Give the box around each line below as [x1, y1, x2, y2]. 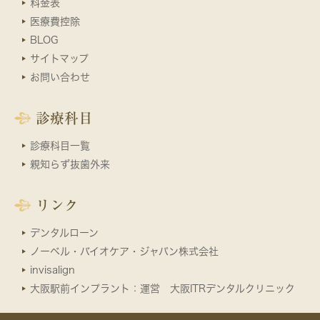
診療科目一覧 [30, 140, 90, 151]
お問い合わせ [30, 71, 90, 82]
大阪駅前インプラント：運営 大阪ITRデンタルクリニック [30, 283, 295, 294]
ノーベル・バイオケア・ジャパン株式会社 [30, 246, 219, 256]
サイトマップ [30, 53, 89, 64]
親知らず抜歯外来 [30, 159, 110, 169]
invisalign [30, 264, 75, 275]
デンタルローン [30, 227, 99, 238]
